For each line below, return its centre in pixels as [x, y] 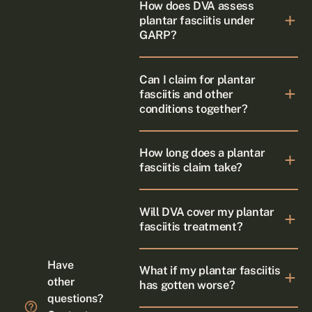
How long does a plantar [202, 153]
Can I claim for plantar [197, 79]
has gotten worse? [187, 285]
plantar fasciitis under [197, 21]
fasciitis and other [186, 94]
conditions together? [194, 108]
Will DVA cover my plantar [207, 211]
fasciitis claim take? [191, 167]
